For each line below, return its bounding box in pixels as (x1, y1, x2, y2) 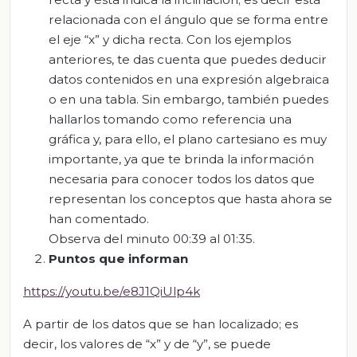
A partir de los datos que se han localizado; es (23, 316, 298, 331)
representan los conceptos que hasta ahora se (49, 190, 332, 206)
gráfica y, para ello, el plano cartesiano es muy (49, 131, 327, 147)
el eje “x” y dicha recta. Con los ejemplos (49, 31, 291, 47)
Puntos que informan (49, 250, 188, 266)
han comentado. (49, 210, 149, 226)
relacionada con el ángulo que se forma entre (49, 11, 328, 27)
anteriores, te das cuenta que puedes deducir (49, 51, 327, 67)
